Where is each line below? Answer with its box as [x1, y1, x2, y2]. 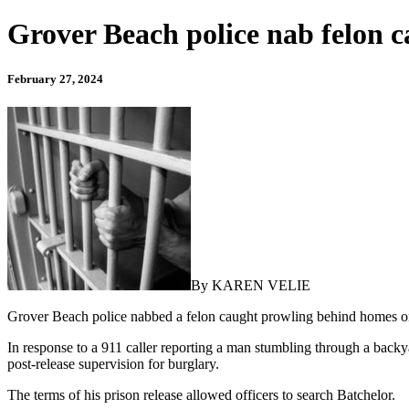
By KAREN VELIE [191, 277, 310, 293]
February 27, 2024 [7, 71, 103, 86]
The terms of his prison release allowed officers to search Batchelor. [7, 386, 395, 403]
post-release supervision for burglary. [7, 355, 219, 372]
